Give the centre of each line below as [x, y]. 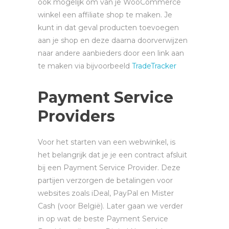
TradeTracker [154, 66]
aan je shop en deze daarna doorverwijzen [113, 41]
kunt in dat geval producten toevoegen [108, 28]
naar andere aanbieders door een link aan [111, 53]
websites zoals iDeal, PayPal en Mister [106, 193]
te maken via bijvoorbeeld [85, 66]
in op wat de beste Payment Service [103, 219]
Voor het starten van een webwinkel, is [107, 142]
